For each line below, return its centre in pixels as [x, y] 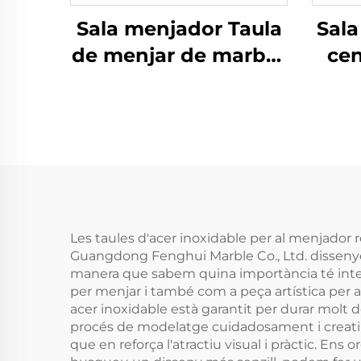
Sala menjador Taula [179, 29]
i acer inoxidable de [179, 82]
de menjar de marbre [179, 55]
